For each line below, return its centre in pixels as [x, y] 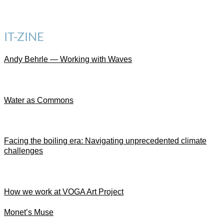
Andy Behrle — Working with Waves [68, 59]
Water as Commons [39, 100]
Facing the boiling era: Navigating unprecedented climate [105, 141]
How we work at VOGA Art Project [64, 191]
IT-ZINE [24, 36]
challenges [23, 151]
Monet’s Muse [29, 212]
